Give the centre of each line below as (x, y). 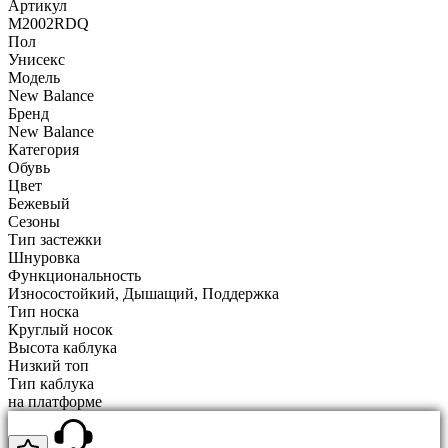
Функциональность (74, 275)
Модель (34, 77)
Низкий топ (48, 365)
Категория (43, 149)
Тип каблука (51, 383)
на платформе (55, 401)
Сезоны (34, 221)
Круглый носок (60, 329)
